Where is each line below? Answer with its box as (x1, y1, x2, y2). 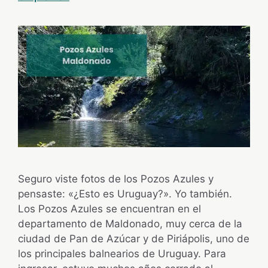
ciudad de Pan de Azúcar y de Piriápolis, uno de (18, 233, 249, 245)
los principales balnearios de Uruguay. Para (18, 248, 226, 260)
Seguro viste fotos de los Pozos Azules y (18, 173, 214, 185)
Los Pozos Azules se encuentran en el (18, 203, 201, 215)
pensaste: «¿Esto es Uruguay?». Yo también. (18, 188, 232, 200)
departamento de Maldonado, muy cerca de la (18, 218, 242, 230)
